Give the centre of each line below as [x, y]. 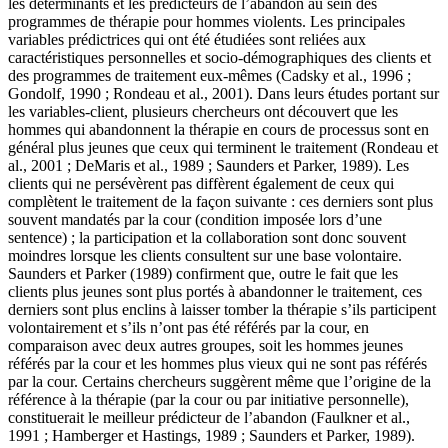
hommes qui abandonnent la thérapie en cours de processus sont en [218, 130]
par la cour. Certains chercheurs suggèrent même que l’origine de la [219, 382]
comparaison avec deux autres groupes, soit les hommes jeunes [205, 346]
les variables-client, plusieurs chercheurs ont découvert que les [203, 112]
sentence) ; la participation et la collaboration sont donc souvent [207, 238]
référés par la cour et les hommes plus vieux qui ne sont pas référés [217, 364]
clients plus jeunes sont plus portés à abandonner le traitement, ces [215, 292]
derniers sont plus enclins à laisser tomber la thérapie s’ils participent [222, 310]
